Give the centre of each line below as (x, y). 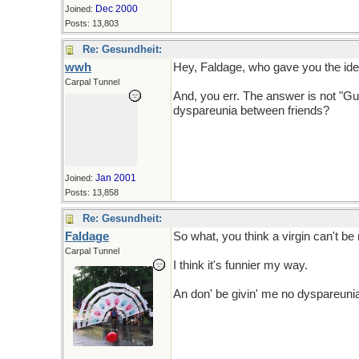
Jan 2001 (116, 178)
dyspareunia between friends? (251, 111)
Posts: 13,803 (92, 23)
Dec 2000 (117, 9)
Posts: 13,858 (92, 192)
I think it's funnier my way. (240, 265)
